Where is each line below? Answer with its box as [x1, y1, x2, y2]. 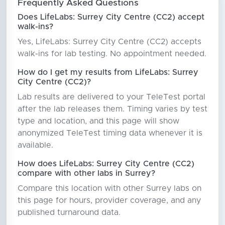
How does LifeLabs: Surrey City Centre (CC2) [17, 159, 194, 168]
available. [17, 141, 53, 149]
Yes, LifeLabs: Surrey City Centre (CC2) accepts [17, 37, 201, 46]
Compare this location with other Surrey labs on [17, 184, 201, 192]
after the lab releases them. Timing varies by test [17, 104, 207, 113]
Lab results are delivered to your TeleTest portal [17, 92, 205, 101]
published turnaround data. [17, 208, 121, 216]
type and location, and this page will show [17, 117, 179, 125]
